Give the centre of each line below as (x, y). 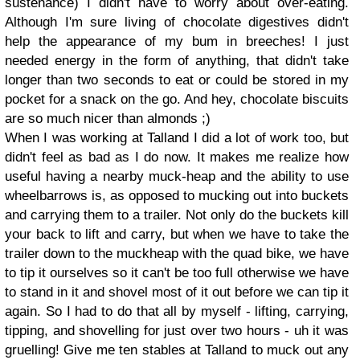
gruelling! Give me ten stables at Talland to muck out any (177, 350)
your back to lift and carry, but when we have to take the (177, 234)
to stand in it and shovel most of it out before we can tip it (177, 292)
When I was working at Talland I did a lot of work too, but (177, 138)
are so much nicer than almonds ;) (108, 119)
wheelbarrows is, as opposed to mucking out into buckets (177, 196)
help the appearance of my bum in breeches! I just (177, 41)
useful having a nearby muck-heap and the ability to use (177, 176)
